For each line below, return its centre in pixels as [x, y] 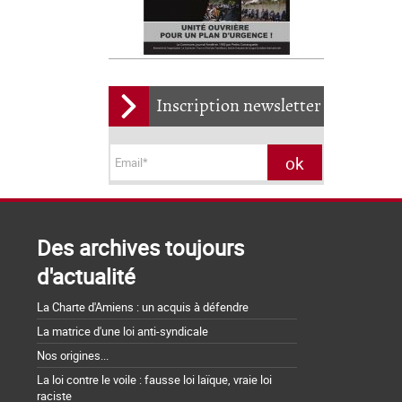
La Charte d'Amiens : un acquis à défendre [143, 307]
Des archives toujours [140, 248]
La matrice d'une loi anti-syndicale [122, 332]
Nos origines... [73, 356]
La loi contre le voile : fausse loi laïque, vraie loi [154, 380]
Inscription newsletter [239, 107]
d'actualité [86, 277]
